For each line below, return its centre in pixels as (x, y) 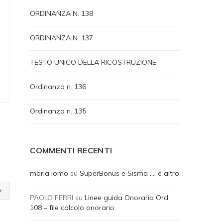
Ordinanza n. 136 (58, 87)
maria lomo (49, 173)
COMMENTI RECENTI (71, 150)
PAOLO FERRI (52, 198)
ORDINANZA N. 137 (62, 38)
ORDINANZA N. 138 (62, 13)
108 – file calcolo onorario (72, 208)
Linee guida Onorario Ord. (127, 198)
